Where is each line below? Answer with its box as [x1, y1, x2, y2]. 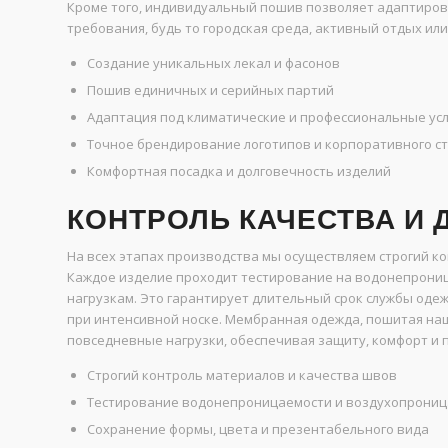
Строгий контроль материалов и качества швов [87, 366, 397, 385]
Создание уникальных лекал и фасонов [87, 54, 340, 73]
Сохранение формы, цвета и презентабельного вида [87, 420, 429, 439]
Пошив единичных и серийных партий [87, 81, 334, 100]
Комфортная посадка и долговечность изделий [87, 162, 391, 181]
